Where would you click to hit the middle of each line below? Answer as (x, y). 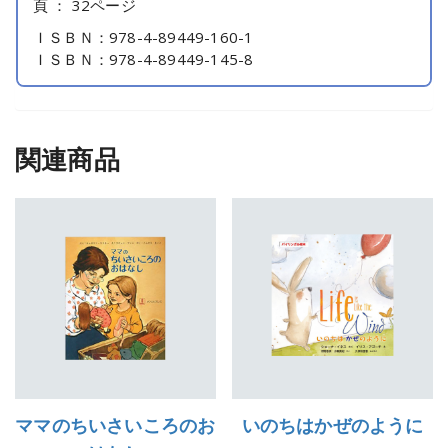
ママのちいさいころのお (115, 424)
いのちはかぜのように (332, 424)
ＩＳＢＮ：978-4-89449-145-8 (143, 58)
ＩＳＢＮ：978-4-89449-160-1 (143, 36)
